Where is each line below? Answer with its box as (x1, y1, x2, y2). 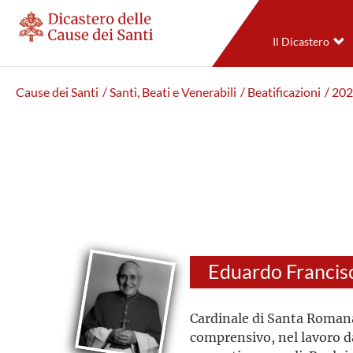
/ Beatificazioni (240, 85, 321, 99)
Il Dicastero (272, 35, 329, 48)
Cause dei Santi (16, 85, 98, 99)
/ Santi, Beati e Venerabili (102, 85, 236, 99)
